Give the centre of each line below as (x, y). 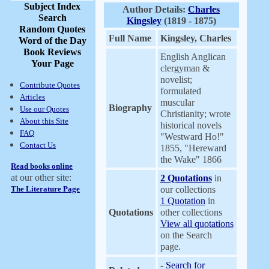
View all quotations (197, 224)
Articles (32, 97)
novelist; (176, 80)
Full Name (130, 38)
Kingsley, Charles (195, 38)
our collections (188, 189)
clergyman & (185, 68)
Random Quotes (52, 29)
